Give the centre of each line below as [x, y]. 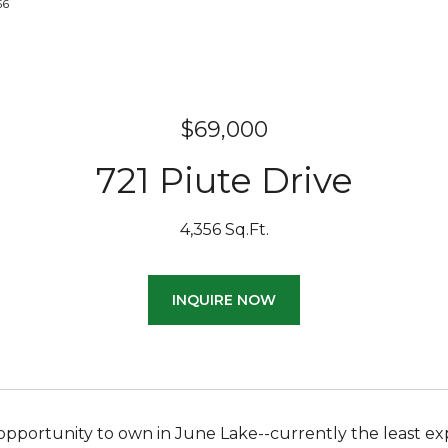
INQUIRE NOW [224, 300]
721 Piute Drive [224, 180]
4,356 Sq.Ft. [224, 229]
